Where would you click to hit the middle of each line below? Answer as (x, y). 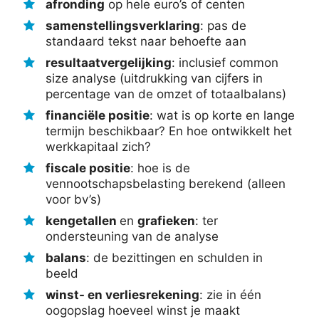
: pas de (223, 26)
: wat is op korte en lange (222, 116)
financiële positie (98, 116)
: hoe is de (160, 168)
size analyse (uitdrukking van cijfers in (154, 79)
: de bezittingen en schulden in (174, 258)
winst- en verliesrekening (122, 295)
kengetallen (83, 221)
